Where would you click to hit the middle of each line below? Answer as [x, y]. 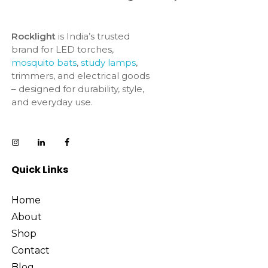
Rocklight [33, 36]
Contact [30, 250]
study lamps [108, 62]
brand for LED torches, [62, 49]
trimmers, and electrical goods [80, 75]
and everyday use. [52, 102]
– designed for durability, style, [77, 89]
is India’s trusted [92, 36]
